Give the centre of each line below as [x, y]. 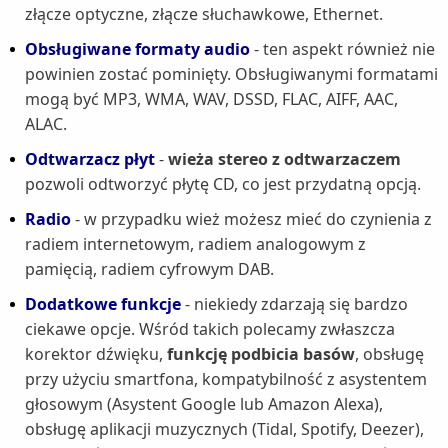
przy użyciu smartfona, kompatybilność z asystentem [226, 379]
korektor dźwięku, [96, 354]
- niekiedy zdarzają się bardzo [294, 304]
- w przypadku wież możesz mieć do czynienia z [251, 219]
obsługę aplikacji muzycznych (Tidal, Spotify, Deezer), [224, 429]
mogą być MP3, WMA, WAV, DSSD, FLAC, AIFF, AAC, [211, 99]
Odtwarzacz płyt [90, 159]
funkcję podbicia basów [261, 354]
